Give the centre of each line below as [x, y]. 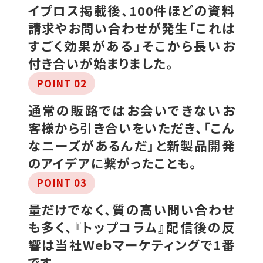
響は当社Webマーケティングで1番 [131, 245]
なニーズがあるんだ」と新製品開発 [131, 145]
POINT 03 [61, 183]
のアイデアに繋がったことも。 [114, 163]
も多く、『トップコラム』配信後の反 [131, 227]
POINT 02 [61, 83]
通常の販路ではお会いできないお [131, 110]
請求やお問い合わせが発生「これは [131, 28]
